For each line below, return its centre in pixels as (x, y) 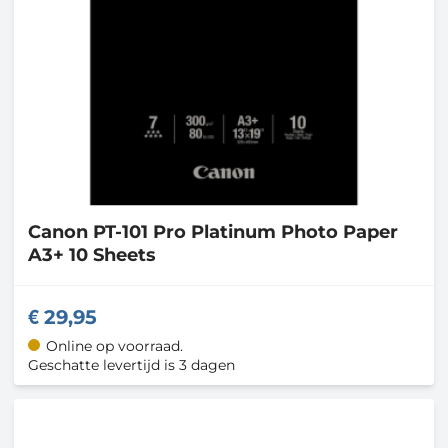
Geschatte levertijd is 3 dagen (131, 364)
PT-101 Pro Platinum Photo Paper (245, 232)
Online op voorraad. (114, 345)
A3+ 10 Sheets (92, 255)
